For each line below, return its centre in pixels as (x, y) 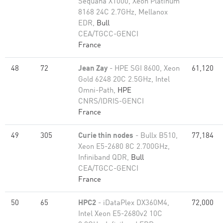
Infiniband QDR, (105, 158)
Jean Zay (93, 69)
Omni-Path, (98, 91)
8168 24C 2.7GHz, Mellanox (123, 13)
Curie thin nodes (106, 136)
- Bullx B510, (156, 136)
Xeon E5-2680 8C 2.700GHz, (124, 147)
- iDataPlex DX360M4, (133, 203)
